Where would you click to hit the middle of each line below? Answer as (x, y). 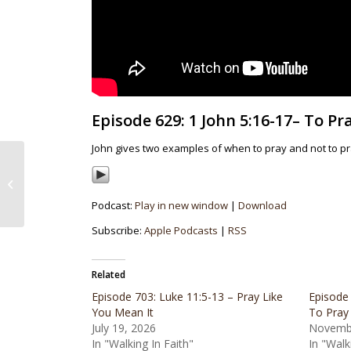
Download (263, 206)
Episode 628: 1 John (73, 166)
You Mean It (123, 313)
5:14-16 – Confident (72, 183)
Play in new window (182, 206)
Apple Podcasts (181, 231)
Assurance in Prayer (76, 199)
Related (109, 275)
